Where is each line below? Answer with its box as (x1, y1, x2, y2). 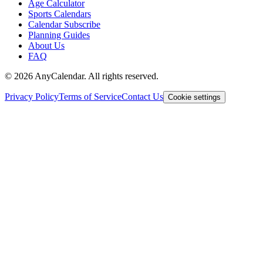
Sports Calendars (28, 9, 91, 19)
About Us (28, 41, 65, 51)
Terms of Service (59, 92, 122, 102)
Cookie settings (168, 93, 221, 102)
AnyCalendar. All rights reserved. (33, 71, 159, 82)
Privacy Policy (5, 92, 59, 102)
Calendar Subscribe (28, 19, 100, 30)
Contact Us (122, 92, 163, 102)
